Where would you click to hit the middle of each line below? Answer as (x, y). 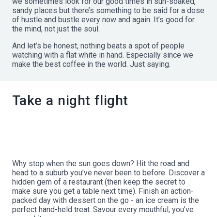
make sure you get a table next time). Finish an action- (103, 191)
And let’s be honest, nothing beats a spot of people (98, 46)
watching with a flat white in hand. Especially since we (103, 55)
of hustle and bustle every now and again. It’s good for (103, 19)
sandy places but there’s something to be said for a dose (108, 10)
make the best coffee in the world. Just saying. (91, 64)
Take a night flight (70, 100)
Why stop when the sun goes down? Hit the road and (101, 163)
